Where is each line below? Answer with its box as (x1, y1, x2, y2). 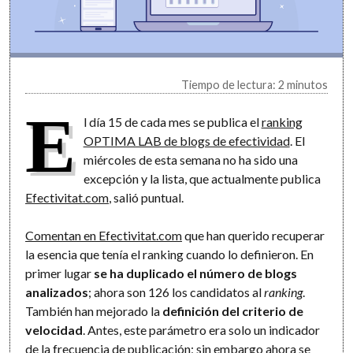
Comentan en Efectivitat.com (25, 227, 183, 243)
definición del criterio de (162, 303, 304, 318)
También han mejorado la (25, 303, 163, 318)
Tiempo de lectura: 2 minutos (180, 77, 328, 91)
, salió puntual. (109, 189, 184, 205)
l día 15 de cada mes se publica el (83, 113, 262, 129)
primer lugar (25, 265, 95, 281)
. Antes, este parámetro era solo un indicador (83, 321, 321, 337)
